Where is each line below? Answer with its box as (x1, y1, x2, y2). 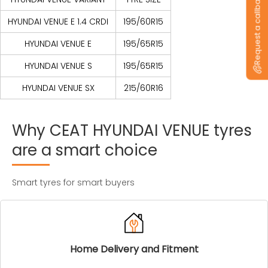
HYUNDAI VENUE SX (22, 82, 95, 94)
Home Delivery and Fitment (69, 242, 199, 256)
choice (104, 139, 157, 161)
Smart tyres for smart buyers (12, 176, 135, 188)
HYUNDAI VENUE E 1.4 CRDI (8, 16, 108, 28)
